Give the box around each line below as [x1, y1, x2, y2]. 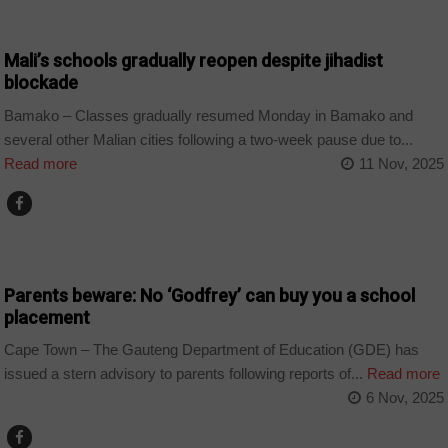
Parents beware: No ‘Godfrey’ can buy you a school [4, 284, 416, 306]
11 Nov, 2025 [358, 154, 444, 172]
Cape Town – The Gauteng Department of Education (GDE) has [4, 341, 420, 359]
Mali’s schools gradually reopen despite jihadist [4, 50, 384, 72]
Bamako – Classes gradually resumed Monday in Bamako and [4, 106, 414, 124]
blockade [4, 72, 79, 94]
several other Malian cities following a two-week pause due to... [4, 130, 414, 148]
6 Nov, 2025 [365, 389, 444, 407]
